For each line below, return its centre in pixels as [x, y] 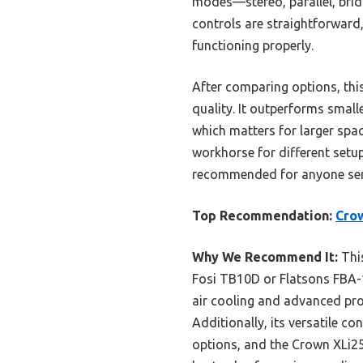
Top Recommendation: [262, 216]
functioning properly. [253, 46]
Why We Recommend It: [265, 257]
